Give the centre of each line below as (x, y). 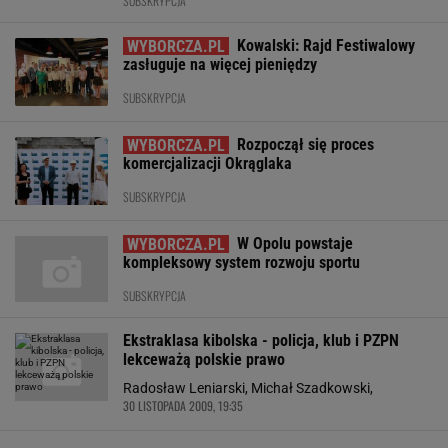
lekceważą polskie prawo (204, 359)
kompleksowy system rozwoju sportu (241, 262)
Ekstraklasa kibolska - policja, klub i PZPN (261, 340)
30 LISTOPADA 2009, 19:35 (183, 405)
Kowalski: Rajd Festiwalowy (326, 45)
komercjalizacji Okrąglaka (207, 163)
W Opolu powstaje (295, 243)
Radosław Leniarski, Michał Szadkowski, (248, 388)
